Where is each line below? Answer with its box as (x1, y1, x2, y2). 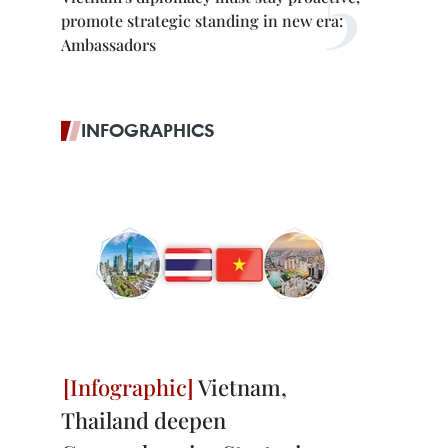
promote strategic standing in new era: (61, 10, 343, 31)
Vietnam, (194, 372, 287, 402)
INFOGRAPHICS (81, 118, 215, 142)
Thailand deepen (61, 405, 226, 435)
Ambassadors (61, 34, 156, 55)
